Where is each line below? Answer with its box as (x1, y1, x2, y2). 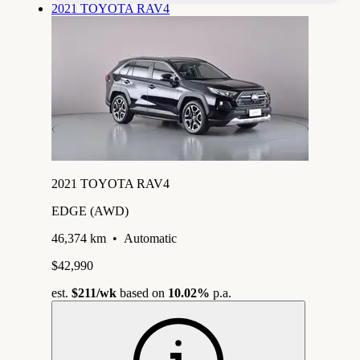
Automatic (124, 231, 177, 245)
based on (117, 285, 168, 300)
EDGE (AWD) (51, 203, 129, 218)
